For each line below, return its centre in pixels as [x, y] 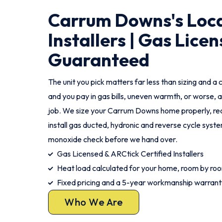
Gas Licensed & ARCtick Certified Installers [130, 154]
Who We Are [94, 202]
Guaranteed [99, 60]
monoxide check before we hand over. [113, 139]
